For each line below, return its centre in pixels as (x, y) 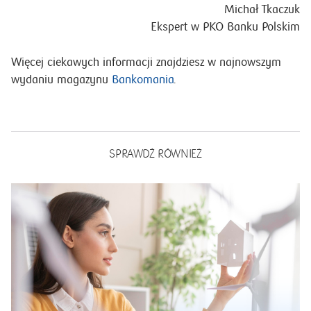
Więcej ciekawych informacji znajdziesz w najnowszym (146, 62)
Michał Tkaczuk (262, 10)
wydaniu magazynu (61, 79)
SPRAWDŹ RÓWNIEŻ (155, 154)
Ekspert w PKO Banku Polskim (225, 27)
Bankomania (143, 79)
